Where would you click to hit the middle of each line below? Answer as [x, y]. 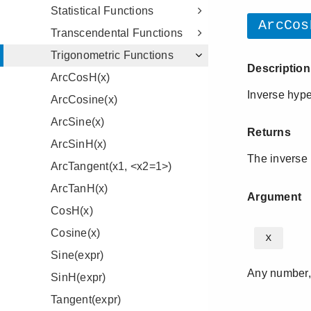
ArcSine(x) [78, 122]
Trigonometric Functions [112, 55]
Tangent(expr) [86, 300]
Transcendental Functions [117, 33]
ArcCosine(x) [84, 100]
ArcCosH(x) [81, 77]
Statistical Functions [102, 11]
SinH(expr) [78, 277]
